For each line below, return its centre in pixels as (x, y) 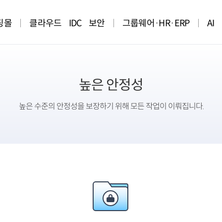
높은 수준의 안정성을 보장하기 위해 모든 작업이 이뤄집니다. (111, 107)
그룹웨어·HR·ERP (156, 24)
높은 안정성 (111, 85)
